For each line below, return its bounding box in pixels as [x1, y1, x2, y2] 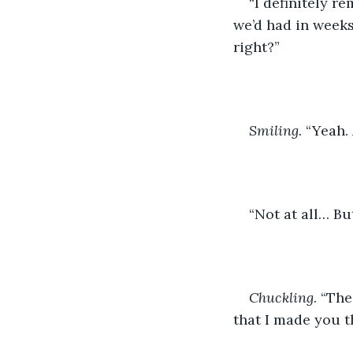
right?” [233, 37, 280, 56]
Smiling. [249, 121, 302, 139]
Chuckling [249, 288, 314, 307]
